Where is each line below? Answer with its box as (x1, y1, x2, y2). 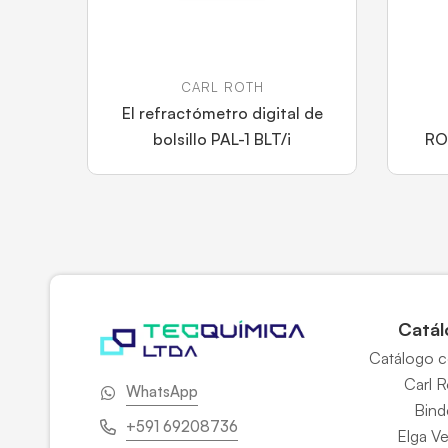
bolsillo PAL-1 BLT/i (153, 129, 291, 149)
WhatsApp (126, 382, 198, 402)
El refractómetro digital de (121, 103, 323, 123)
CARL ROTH (180, 79, 264, 95)
